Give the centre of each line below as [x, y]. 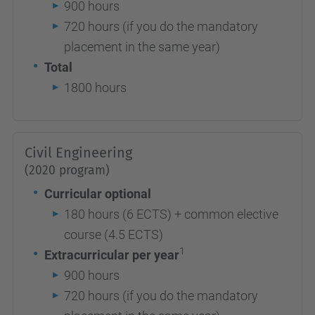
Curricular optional [98, 194]
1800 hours [95, 88]
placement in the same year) [142, 47]
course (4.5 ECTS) [114, 234]
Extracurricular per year [112, 255]
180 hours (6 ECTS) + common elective [171, 214]
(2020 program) [67, 171]
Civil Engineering [78, 153]
